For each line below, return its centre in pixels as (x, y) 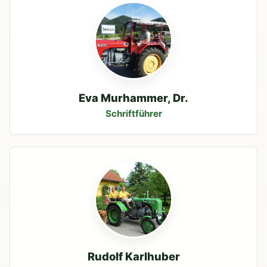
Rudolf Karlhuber (133, 257)
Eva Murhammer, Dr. (133, 97)
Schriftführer (133, 113)
